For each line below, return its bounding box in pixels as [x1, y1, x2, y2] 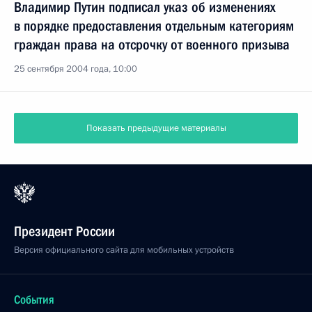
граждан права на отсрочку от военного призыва [14, 36, 290, 53]
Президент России [14, 223, 115, 240]
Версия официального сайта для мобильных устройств [14, 244, 234, 256]
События [14, 292, 54, 306]
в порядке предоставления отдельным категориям [14, 17, 294, 34]
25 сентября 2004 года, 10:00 [14, 63, 137, 75]
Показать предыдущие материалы [86, 122, 226, 134]
